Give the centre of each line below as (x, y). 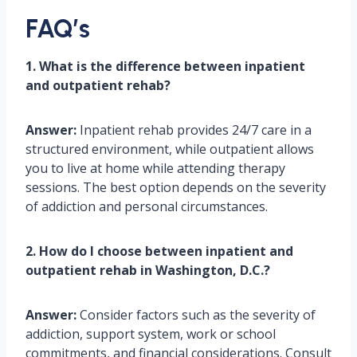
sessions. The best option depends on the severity (176, 188)
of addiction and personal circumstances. (147, 207)
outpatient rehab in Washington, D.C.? (148, 271)
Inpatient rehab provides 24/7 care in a (194, 130)
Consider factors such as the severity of (196, 315)
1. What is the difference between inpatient (165, 67)
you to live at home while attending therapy (155, 169)
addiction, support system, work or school (151, 334)
